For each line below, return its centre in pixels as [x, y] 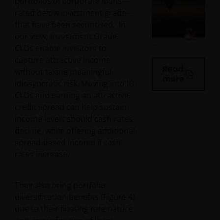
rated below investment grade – [73, 13]
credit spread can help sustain [71, 107]
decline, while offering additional [75, 131]
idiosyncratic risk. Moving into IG [75, 84]
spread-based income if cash [68, 143]
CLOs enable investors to [61, 48]
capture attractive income [63, 60]
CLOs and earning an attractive [72, 96]
